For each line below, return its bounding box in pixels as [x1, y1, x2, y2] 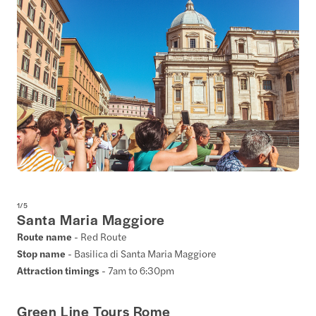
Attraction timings [17, 263, 102, 278]
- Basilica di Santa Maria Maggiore [68, 246, 217, 261]
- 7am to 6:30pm [102, 263, 174, 278]
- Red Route [74, 229, 127, 244]
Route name [17, 229, 74, 244]
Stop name [17, 246, 68, 261]
